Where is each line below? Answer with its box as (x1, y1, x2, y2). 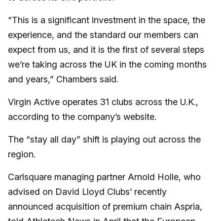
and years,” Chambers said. (8, 74, 118, 85)
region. (8, 149, 36, 160)
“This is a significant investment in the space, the (8, 15, 205, 26)
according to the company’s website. (8, 111, 156, 122)
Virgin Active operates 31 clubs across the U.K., (8, 97, 198, 108)
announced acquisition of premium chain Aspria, (8, 201, 202, 212)
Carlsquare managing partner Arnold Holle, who (8, 172, 201, 183)
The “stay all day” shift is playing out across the (8, 134, 201, 145)
